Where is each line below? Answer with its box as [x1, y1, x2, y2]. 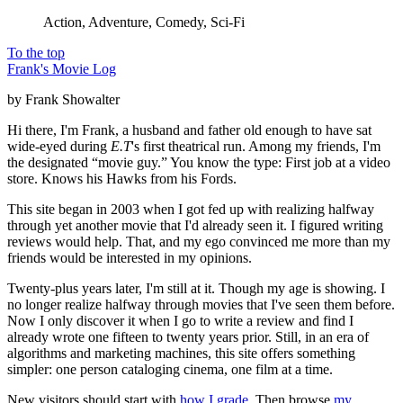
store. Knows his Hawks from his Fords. [7, 170, 237, 186]
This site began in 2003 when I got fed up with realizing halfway [7, 201, 374, 217]
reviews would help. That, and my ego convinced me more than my [7, 233, 390, 249]
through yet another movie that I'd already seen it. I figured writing [7, 217, 383, 233]
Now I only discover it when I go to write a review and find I [7, 312, 354, 328]
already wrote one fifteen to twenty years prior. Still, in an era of [7, 328, 369, 345]
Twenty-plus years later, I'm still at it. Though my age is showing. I [7, 280, 385, 296]
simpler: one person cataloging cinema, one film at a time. [7, 361, 333, 377]
